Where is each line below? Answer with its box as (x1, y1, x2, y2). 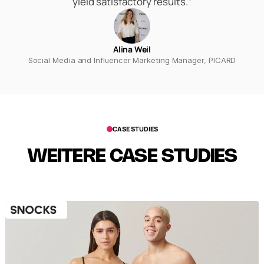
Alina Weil (113, 44, 151, 55)
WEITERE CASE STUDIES (27, 148, 237, 166)
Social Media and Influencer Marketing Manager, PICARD (28, 55, 236, 65)
